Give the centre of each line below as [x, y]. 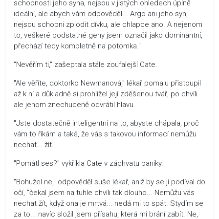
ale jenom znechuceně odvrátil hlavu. [75, 104]
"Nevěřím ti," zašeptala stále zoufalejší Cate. [86, 64]
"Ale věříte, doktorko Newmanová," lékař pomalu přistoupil [107, 83]
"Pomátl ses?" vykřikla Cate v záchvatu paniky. [88, 163]
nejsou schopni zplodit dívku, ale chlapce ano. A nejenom [108, 24]
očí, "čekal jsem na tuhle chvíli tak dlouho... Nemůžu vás [104, 192]
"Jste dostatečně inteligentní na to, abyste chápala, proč [106, 123]
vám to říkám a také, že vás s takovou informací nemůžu [105, 134]
